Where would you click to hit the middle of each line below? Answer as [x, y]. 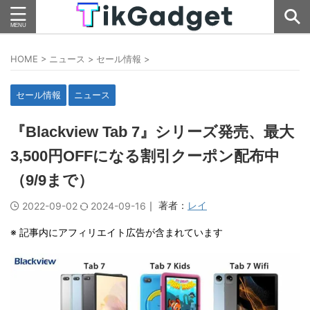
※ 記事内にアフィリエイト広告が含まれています [117, 232]
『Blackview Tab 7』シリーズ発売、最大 [152, 132]
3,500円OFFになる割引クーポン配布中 [145, 156]
